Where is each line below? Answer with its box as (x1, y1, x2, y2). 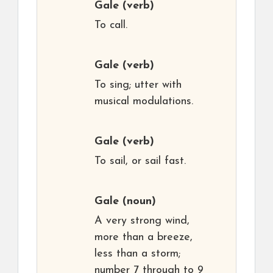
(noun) (119, 196, 156, 208)
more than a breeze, (94, 232, 193, 244)
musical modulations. (94, 96, 193, 108)
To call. (94, 19, 127, 32)
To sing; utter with (94, 79, 182, 91)
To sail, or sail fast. (94, 155, 186, 168)
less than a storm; (94, 248, 180, 260)
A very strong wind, (94, 215, 190, 227)
